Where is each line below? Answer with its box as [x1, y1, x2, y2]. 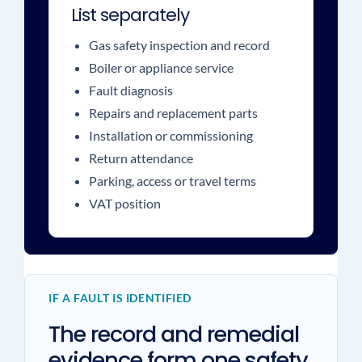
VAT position [88, 196, 161, 211]
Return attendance [88, 150, 193, 166]
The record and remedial [48, 319, 299, 349]
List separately [70, 2, 189, 27]
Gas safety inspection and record [88, 37, 270, 53]
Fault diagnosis [88, 82, 173, 98]
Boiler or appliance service [88, 60, 234, 75]
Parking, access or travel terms [88, 173, 256, 188]
